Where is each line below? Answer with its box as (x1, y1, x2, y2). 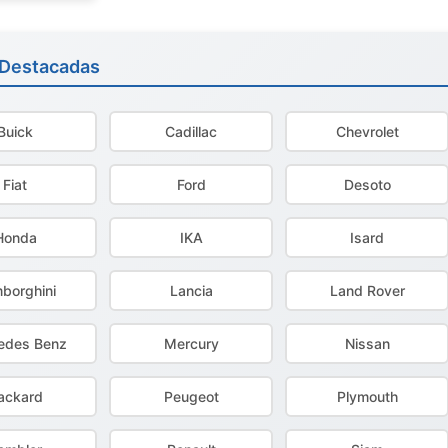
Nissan (344, 335, 390, 352)
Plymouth (336, 388, 398, 405)
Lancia (169, 282, 213, 299)
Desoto (343, 176, 391, 193)
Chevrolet (335, 123, 399, 140)
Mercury (163, 335, 219, 352)
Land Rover (329, 282, 405, 299)
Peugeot (163, 388, 219, 405)
